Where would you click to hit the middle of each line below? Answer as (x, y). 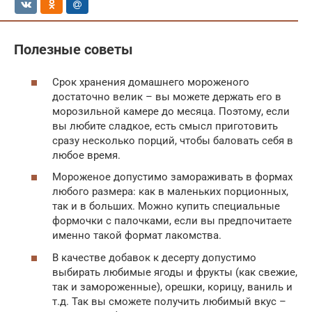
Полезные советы (73, 50)
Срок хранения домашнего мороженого (151, 82)
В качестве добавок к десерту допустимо (154, 257)
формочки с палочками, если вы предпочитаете (172, 221)
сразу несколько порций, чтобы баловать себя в (173, 140)
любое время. (86, 155)
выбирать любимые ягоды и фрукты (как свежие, (175, 272)
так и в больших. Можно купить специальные (166, 206)
